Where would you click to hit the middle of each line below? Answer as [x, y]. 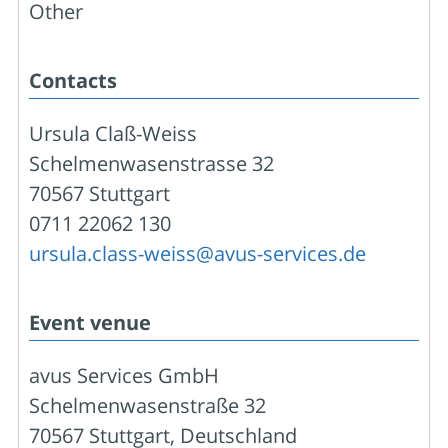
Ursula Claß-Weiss [113, 133]
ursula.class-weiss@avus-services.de [197, 253]
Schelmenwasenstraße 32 [147, 405]
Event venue [90, 322]
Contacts [73, 80]
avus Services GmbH [124, 375]
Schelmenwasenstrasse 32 [151, 163]
